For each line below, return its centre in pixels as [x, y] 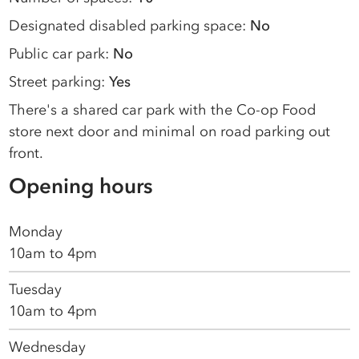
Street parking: [59, 81]
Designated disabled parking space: [130, 25]
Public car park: [61, 53]
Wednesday [48, 347]
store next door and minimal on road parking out [170, 131]
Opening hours [81, 186]
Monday [36, 231]
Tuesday [36, 289]
